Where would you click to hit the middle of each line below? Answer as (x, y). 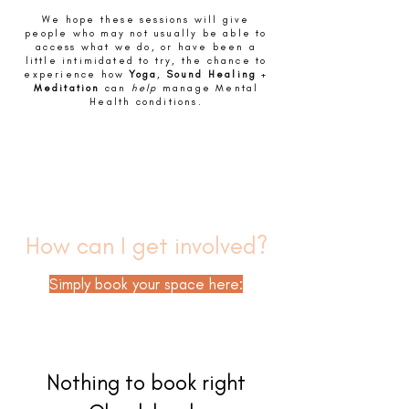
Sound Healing (212, 75)
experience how (77, 75)
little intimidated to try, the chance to (146, 61)
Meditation (67, 89)
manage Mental (208, 89)
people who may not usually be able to (146, 34)
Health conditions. (146, 102)
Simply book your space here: (146, 284)
